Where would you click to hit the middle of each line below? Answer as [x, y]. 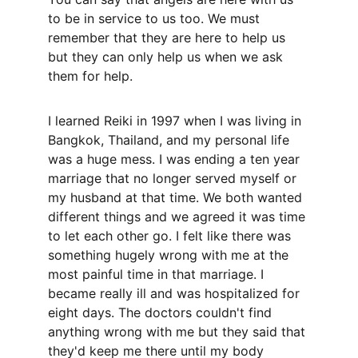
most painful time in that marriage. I [158, 274]
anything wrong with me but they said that [179, 332]
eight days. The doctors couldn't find [162, 312]
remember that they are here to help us [169, 38]
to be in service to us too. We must [156, 18]
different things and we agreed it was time [179, 217]
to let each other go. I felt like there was [171, 236]
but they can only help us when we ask [167, 57]
